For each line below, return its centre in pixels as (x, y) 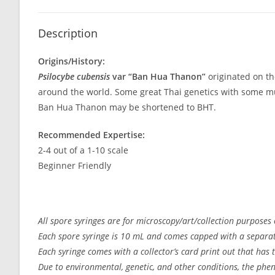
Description (68, 33)
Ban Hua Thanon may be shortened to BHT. (127, 107)
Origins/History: (72, 61)
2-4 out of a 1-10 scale (83, 150)
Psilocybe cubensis (75, 77)
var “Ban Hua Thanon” (159, 77)
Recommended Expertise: (91, 135)
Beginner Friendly (75, 166)
